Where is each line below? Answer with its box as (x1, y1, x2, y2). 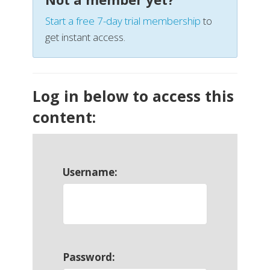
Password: (63, 250, 115, 265)
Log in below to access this (33, 86, 234, 107)
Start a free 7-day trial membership (45, 14, 201, 28)
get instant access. (45, 30, 125, 45)
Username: (63, 165, 118, 180)
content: (33, 107, 96, 128)
